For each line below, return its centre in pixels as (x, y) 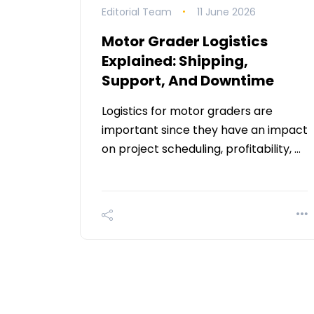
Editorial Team (137, 12)
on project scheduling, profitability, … (201, 149)
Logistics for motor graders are (187, 111)
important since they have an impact (205, 130)
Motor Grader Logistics (185, 41)
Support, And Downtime (188, 80)
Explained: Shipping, (175, 61)
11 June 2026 (226, 12)
